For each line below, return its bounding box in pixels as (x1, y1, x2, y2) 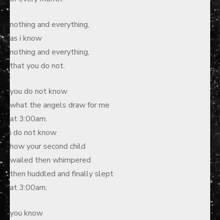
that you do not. (10, 60, 65, 71)
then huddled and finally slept (10, 168, 113, 179)
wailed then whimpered (10, 155, 91, 165)
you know (10, 208, 43, 219)
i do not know (10, 127, 56, 138)
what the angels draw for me (10, 100, 110, 110)
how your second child (10, 141, 85, 152)
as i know (10, 33, 42, 44)
